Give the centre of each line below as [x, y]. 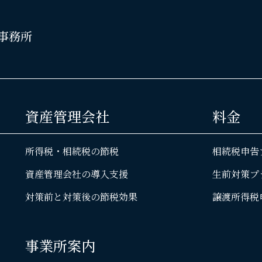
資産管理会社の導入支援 [77, 174]
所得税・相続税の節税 [72, 151]
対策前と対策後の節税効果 [82, 196]
